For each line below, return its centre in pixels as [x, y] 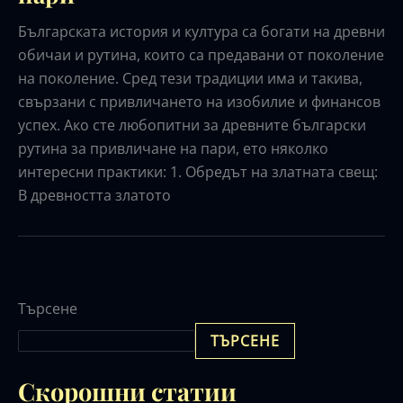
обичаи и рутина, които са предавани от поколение [201, 55]
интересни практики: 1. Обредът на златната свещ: [198, 172]
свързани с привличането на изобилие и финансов [199, 102]
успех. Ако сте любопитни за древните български [192, 125]
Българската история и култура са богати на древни [201, 32]
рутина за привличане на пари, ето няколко [173, 149]
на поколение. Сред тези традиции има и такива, [190, 79]
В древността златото [94, 196]
